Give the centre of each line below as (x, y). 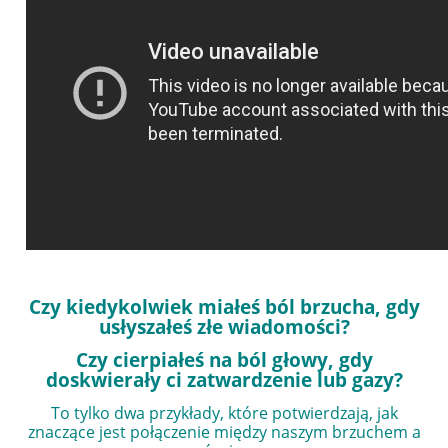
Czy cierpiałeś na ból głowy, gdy (224, 359)
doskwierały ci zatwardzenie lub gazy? (224, 379)
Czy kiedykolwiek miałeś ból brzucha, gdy (224, 306)
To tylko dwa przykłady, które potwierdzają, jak (224, 412)
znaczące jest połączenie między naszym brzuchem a (224, 431)
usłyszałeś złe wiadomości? (224, 326)
